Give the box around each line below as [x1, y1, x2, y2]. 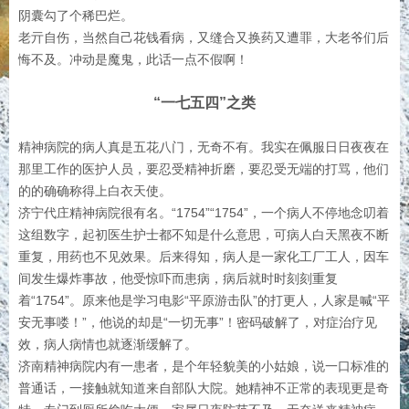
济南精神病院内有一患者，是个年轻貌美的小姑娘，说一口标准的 [18, 359, 389, 373]
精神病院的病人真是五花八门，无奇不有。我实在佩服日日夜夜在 [18, 140, 389, 154]
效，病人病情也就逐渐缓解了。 [18, 337, 197, 351]
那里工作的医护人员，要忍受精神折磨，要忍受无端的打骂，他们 [18, 162, 389, 176]
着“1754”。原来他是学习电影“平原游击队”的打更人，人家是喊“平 [18, 293, 390, 308]
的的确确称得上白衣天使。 [18, 184, 172, 198]
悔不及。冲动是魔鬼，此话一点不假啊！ [18, 52, 248, 67]
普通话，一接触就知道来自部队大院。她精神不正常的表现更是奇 [18, 381, 389, 395]
